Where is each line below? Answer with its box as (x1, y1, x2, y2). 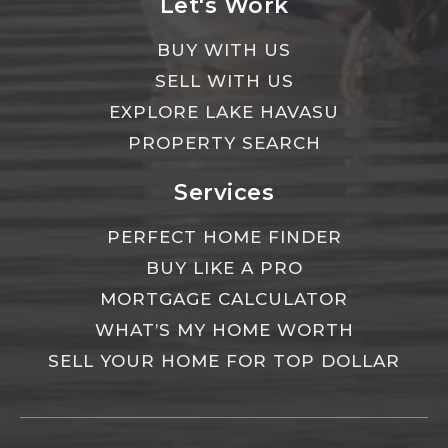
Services (174, 179, 274, 206)
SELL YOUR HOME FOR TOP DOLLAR (48, 351, 400, 371)
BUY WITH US (157, 40, 291, 60)
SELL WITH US (154, 71, 294, 91)
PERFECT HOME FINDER (106, 227, 342, 247)
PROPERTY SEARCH (127, 133, 321, 153)
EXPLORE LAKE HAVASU (109, 102, 339, 122)
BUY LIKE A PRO (145, 258, 303, 278)
